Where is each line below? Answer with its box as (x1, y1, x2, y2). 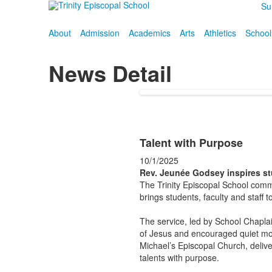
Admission (80, 27, 120, 39)
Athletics (203, 27, 236, 39)
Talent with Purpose (139, 135, 243, 151)
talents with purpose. (139, 251, 219, 263)
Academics (128, 27, 171, 39)
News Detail (48, 57, 172, 89)
